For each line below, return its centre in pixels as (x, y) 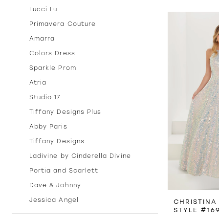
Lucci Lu (44, 10)
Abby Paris (48, 127)
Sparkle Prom (53, 68)
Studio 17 (45, 98)
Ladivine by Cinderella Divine (80, 156)
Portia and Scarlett (64, 171)
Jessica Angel (54, 200)
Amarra (42, 39)
